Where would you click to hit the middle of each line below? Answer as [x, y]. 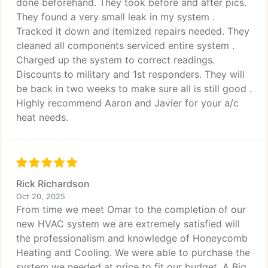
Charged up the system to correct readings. [115, 60]
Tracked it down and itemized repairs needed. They [133, 31]
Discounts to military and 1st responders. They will [130, 74]
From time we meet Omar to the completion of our [131, 209]
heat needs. [42, 117]
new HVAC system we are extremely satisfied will [128, 224]
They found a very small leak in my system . [115, 17]
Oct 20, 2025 [41, 197]
